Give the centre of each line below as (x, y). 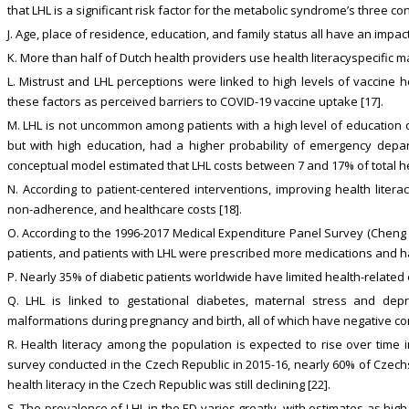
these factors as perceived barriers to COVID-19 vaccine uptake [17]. (195, 102)
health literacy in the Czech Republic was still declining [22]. (168, 385)
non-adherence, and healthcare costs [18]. (124, 210)
